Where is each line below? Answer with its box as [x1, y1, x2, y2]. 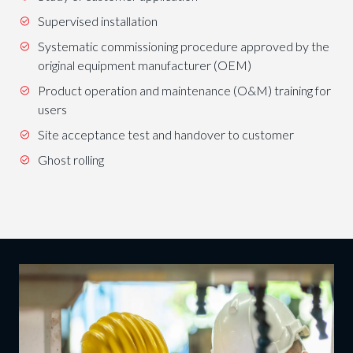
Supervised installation [37, 13, 158, 29]
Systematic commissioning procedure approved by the [37, 39, 329, 54]
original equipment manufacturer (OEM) [37, 58, 251, 73]
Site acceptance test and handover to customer [37, 127, 294, 143]
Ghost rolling [37, 152, 104, 168]
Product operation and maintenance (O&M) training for [37, 83, 331, 98]
